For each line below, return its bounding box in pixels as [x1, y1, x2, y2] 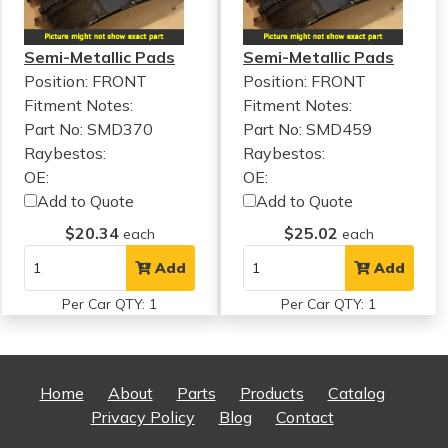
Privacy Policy [90, 407, 195, 428]
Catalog [327, 383, 385, 404]
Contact [275, 407, 334, 428]
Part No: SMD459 [243, 119, 373, 140]
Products [239, 383, 304, 404]
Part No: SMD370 [24, 119, 153, 140]
